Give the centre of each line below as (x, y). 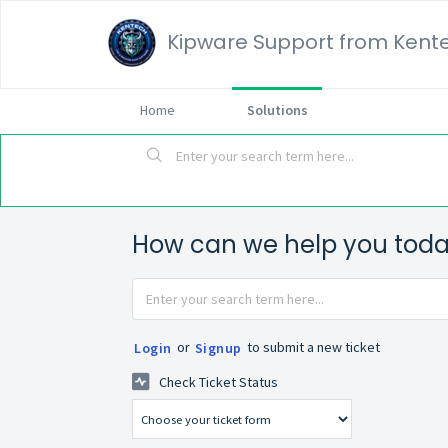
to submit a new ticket (311, 347)
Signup (218, 348)
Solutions (277, 110)
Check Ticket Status (218, 382)
